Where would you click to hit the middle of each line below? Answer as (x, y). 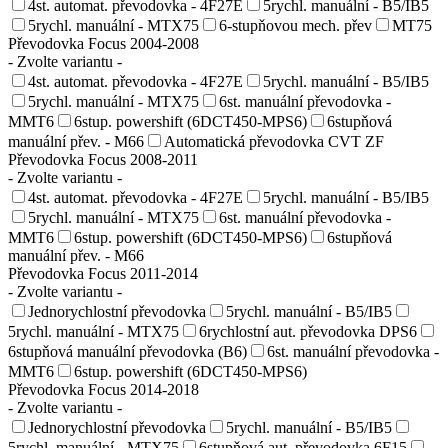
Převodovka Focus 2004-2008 (103, 43)
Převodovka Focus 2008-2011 (103, 159)
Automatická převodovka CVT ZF (274, 141)
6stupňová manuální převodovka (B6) (127, 351)
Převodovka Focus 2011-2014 (103, 273)
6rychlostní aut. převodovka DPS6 (308, 331)
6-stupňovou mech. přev (295, 25)
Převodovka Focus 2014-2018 (103, 389)
